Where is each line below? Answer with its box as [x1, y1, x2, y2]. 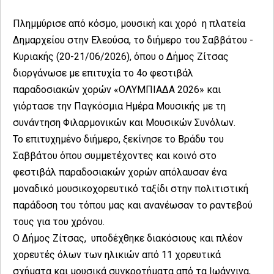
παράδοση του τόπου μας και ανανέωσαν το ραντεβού [13, 199, 253, 212]
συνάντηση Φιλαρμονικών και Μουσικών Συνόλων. [13, 117, 235, 129]
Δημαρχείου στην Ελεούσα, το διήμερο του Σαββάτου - [13, 34, 253, 46]
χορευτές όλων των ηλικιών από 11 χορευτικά [13, 249, 221, 261]
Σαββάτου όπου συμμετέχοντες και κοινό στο [13, 150, 217, 162]
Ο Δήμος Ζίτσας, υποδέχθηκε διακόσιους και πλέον [13, 232, 245, 245]
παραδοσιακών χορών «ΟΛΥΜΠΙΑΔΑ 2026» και [13, 84, 221, 96]
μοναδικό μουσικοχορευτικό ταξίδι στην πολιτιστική [13, 183, 248, 195]
